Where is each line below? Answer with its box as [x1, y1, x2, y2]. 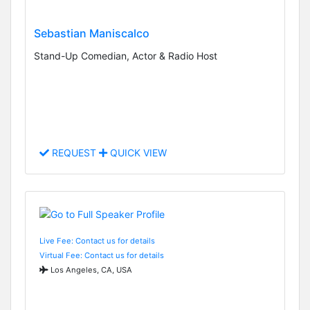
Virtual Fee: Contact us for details [39, 250, 164, 260]
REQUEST [49, 147, 99, 159]
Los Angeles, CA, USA [48, 264, 132, 275]
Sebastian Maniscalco [34, 26, 149, 40]
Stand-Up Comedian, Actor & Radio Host [34, 49, 217, 62]
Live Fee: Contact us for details [39, 235, 155, 246]
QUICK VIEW [107, 147, 167, 159]
